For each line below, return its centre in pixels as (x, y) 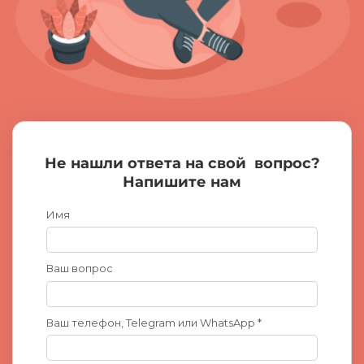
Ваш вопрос (80, 269)
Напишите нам (182, 182)
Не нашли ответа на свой (147, 163)
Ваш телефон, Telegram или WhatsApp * (154, 322)
